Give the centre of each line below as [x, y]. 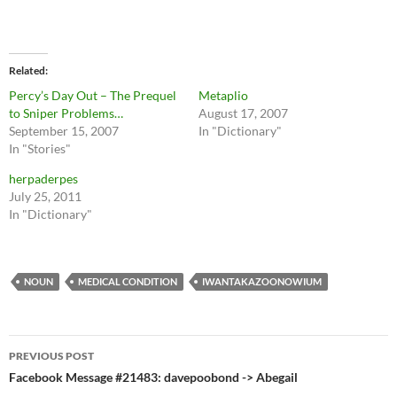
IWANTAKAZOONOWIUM [262, 282]
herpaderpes [43, 179]
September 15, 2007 [64, 131]
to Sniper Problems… [66, 113]
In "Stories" [40, 149]
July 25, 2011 [45, 197]
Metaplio [223, 96]
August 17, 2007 [243, 113]
